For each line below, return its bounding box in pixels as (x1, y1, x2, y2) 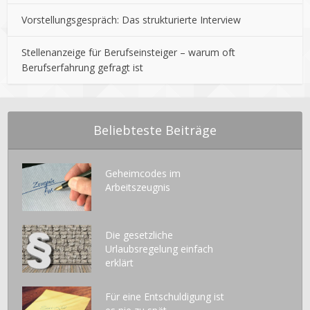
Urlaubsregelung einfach (105, 242, 214, 256)
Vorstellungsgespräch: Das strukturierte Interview (21, 13, 241, 27)
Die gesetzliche (105, 228, 174, 242)
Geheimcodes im (105, 167, 181, 181)
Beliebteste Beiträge (93, 122, 217, 139)
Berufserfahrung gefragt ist (21, 61, 144, 75)
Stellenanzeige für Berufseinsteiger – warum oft (21, 46, 236, 60)
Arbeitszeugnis (105, 181, 171, 194)
